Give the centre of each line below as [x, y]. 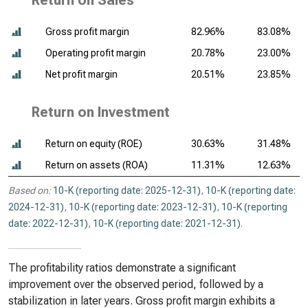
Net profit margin [81, 74]
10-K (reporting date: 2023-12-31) [143, 207]
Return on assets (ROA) [97, 165]
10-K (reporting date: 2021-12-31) [167, 223]
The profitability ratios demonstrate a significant [122, 268]
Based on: [30, 190]
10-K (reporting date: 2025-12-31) [127, 190]
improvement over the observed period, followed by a [136, 284]
